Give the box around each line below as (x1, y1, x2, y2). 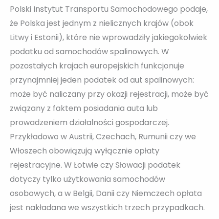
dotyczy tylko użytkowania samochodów (10, 173, 165, 185)
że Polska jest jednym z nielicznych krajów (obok (10, 17, 194, 29)
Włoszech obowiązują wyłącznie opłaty (10, 145, 159, 156)
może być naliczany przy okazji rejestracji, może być (10, 88, 209, 100)
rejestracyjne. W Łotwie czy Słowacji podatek (10, 159, 180, 171)
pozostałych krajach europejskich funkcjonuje (10, 60, 184, 71)
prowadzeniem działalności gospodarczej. (10, 116, 169, 128)
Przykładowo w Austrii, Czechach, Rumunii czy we (10, 131, 196, 142)
